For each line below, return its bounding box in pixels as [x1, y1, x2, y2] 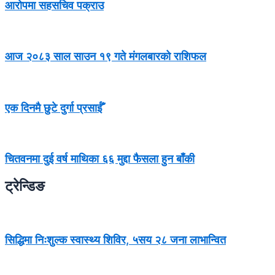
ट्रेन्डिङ [5, 177, 45, 195]
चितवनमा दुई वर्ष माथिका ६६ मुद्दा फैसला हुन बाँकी [5, 152, 195, 166]
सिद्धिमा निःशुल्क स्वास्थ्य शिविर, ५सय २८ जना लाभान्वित [5, 233, 226, 247]
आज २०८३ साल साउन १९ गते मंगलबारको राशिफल [5, 49, 206, 63]
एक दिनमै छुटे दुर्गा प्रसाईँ [5, 100, 102, 114]
